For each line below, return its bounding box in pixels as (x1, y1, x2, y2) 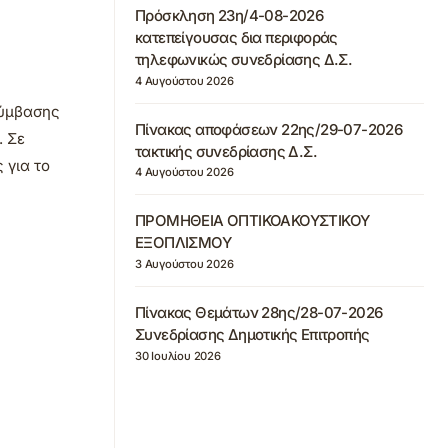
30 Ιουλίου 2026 (135, 348, 221, 363)
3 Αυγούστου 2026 (135, 257, 234, 271)
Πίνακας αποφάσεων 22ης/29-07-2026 (135, 119, 403, 139)
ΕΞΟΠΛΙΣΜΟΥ (135, 233, 231, 253)
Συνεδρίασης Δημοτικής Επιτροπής (135, 325, 370, 344)
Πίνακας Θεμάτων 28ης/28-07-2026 (135, 303, 383, 322)
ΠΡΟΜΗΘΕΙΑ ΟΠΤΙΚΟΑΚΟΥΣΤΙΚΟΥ (135, 211, 370, 231)
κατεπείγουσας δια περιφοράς (135, 27, 338, 47)
